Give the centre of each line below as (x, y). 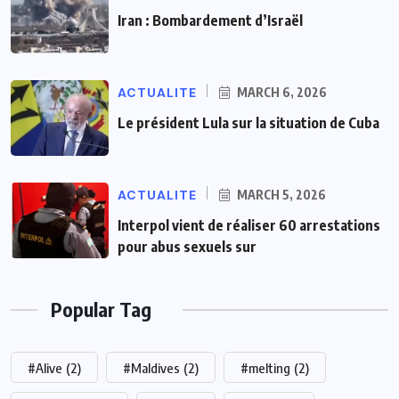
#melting (265, 368)
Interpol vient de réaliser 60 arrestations (249, 226)
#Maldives (151, 368)
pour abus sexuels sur (187, 247)
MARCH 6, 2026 (281, 93)
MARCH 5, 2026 (280, 195)
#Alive (45, 368)
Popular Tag (101, 309)
